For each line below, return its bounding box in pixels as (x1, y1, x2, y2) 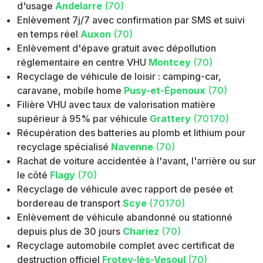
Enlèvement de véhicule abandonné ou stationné (17, 211, 233, 224)
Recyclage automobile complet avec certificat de (17, 240, 235, 252)
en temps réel (17, 28, 79, 41)
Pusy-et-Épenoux (124, 85, 206, 97)
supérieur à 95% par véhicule (17, 113, 148, 125)
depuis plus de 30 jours (17, 225, 121, 238)
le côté (17, 169, 48, 181)
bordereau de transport (17, 197, 121, 210)
